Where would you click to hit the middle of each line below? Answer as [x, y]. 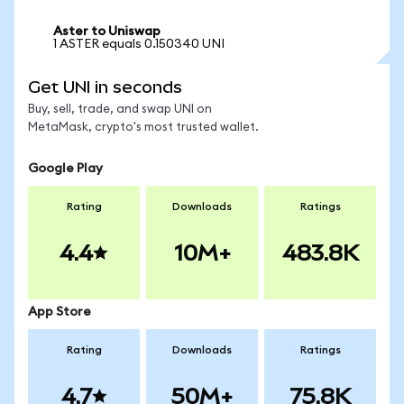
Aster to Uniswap [107, 32]
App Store [60, 312]
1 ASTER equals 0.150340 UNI [139, 44]
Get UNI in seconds [105, 87]
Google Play [65, 169]
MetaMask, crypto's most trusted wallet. [143, 128]
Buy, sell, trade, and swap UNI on [120, 110]
